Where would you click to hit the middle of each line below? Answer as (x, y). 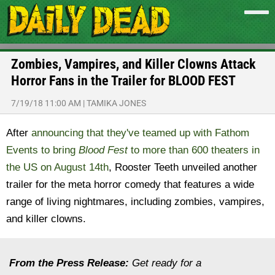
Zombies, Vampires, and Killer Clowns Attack (134, 64)
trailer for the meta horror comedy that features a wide (130, 184)
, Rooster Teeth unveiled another (183, 167)
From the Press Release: (69, 263)
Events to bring (42, 150)
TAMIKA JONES (116, 103)
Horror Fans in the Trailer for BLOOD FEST (123, 81)
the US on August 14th (57, 167)
